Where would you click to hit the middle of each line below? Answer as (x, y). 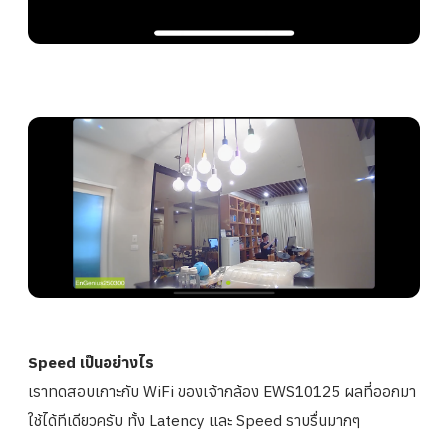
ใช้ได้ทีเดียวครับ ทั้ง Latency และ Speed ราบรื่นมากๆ (194, 420)
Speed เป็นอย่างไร (91, 362)
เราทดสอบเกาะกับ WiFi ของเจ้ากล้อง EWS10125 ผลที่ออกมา (222, 391)
